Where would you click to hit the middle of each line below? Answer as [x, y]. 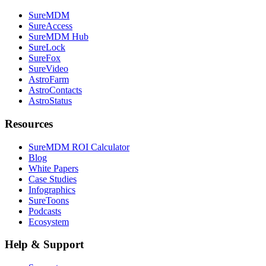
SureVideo [48, 69]
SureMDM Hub [58, 37]
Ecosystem [49, 221]
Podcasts [45, 211]
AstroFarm [49, 80]
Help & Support [44, 245]
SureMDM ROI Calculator [79, 147]
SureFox [45, 58]
